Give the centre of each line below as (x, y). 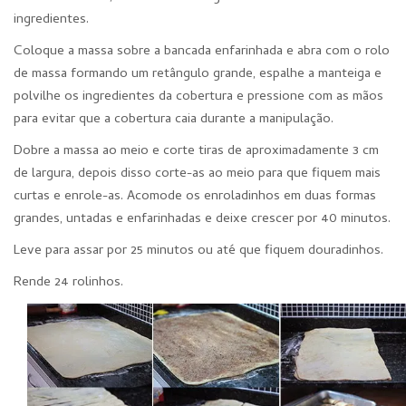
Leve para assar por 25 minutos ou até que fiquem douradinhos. (198, 251)
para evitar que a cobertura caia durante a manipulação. (174, 119)
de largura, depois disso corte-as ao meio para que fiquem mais (197, 174)
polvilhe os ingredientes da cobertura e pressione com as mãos (198, 97)
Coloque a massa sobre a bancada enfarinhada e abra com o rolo (202, 51)
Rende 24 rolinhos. (68, 282)
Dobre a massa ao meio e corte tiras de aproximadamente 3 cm (196, 151)
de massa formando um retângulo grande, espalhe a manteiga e (198, 74)
